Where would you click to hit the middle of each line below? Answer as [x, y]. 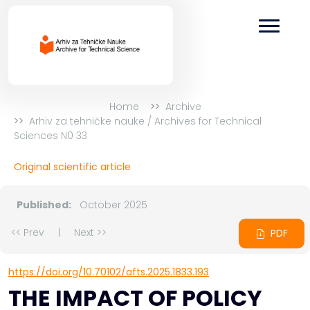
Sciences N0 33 [51, 136]
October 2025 [112, 205]
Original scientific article [72, 167]
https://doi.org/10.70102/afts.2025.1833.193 [109, 272]
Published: [44, 205]
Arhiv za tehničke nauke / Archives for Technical [145, 121]
